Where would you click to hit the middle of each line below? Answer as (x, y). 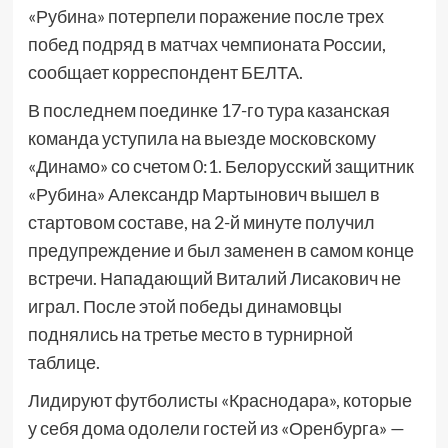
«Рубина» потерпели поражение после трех (205, 16)
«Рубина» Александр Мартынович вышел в (203, 194)
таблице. (63, 362)
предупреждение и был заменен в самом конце (220, 250)
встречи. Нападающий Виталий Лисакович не (214, 278)
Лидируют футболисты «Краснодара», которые (219, 400)
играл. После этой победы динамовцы (184, 306)
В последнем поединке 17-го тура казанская (208, 110)
